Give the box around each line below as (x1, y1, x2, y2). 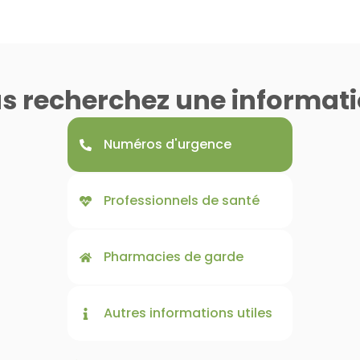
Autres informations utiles (104, 304, 272, 323)
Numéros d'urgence (104, 135, 231, 154)
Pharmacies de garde (104, 247, 243, 267)
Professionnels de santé (104, 191, 260, 211)
